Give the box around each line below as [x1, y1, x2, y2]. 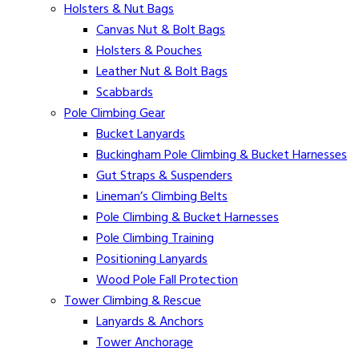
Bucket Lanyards [96, 123, 185, 145]
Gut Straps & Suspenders [96, 165, 232, 187]
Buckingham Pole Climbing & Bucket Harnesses [96, 144, 347, 166]
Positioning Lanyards [96, 248, 208, 270]
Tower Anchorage [96, 332, 193, 353]
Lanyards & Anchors [96, 311, 204, 333]
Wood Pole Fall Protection [96, 269, 238, 291]
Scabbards [96, 82, 153, 103]
